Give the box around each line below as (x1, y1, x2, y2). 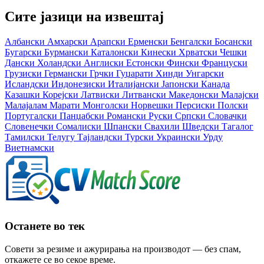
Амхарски (47, 37, 90, 47)
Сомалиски (56, 121, 104, 132)
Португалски (5, 111, 60, 121)
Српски (175, 111, 208, 121)
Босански (214, 37, 252, 47)
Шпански (104, 121, 144, 132)
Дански (5, 58, 37, 68)
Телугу (47, 132, 77, 143)
